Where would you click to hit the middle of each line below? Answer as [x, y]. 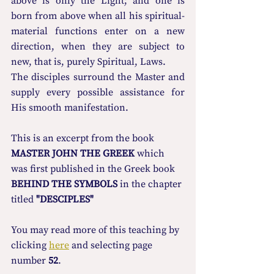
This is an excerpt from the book [84, 138]
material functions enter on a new [98, 31]
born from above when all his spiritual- [98, 16]
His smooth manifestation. [70, 107]
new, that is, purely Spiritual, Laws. [88, 61]
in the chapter [151, 184]
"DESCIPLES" [65, 199]
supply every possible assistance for [98, 92]
